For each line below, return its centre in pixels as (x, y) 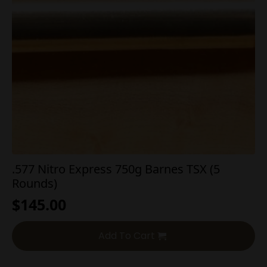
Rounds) (35, 184)
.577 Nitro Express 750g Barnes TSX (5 (116, 169)
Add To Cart (127, 236)
